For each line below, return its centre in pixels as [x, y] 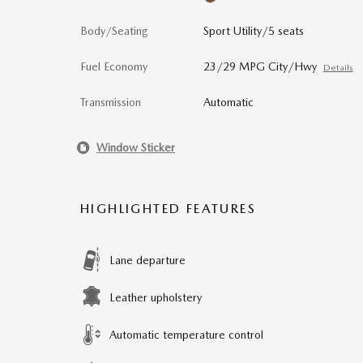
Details [338, 68]
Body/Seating [114, 31]
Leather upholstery [156, 297]
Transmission [111, 102]
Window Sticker [136, 147]
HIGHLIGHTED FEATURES [168, 209]
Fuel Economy [114, 66]
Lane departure [147, 260]
